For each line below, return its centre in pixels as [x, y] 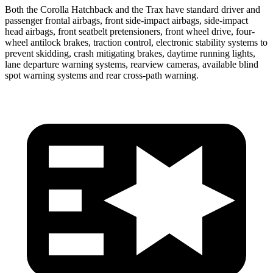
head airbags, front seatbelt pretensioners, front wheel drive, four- [130, 31]
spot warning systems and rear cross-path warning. [102, 75]
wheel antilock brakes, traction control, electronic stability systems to [136, 42]
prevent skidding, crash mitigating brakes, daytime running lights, [130, 53]
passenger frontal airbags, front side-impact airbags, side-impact [126, 20]
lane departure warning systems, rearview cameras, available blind [132, 64]
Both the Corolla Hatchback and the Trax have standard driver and [133, 9]
